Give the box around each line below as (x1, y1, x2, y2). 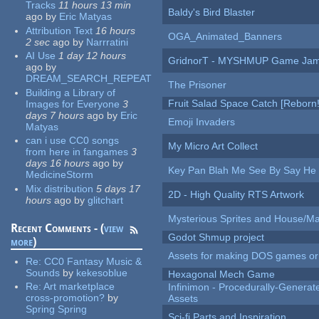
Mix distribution (26, 182, 94, 194)
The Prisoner (168, 79, 227, 91)
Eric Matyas (59, 11, 113, 23)
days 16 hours (26, 157, 90, 169)
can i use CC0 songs (26, 135, 120, 147)
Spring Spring (26, 303, 88, 315)
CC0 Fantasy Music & (44, 255, 142, 267)
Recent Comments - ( (11, 221, 105, 235)
